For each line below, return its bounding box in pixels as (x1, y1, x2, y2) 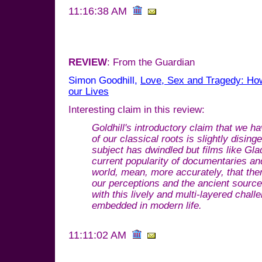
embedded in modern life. (92, 200, 202, 211)
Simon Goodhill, (68, 75, 140, 86)
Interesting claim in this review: (68, 104, 205, 115)
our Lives (68, 86, 109, 97)
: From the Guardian (107, 57, 195, 68)
